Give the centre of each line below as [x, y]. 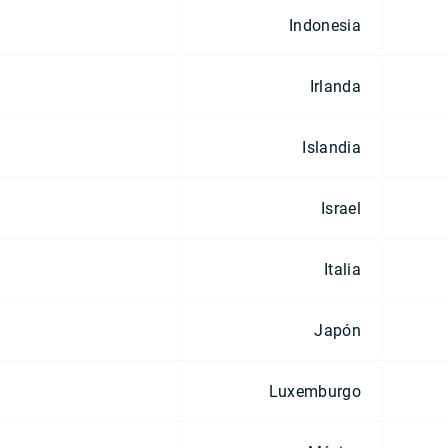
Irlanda [335, 86]
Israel [341, 208]
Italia [342, 269]
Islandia [331, 147]
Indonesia [325, 25]
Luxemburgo [314, 391]
